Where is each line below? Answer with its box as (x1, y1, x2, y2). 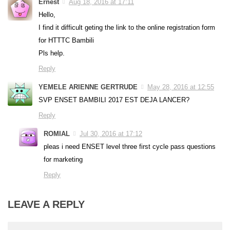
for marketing (44, 156, 83, 164)
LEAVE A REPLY (8, 199, 85, 210)
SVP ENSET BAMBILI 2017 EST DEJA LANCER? (39, 96, 189, 104)
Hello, (39, 11, 55, 19)
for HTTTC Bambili (39, 36, 94, 45)
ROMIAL (44, 130, 70, 138)
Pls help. (39, 49, 65, 57)
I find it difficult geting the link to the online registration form (39, 24, 215, 32)
